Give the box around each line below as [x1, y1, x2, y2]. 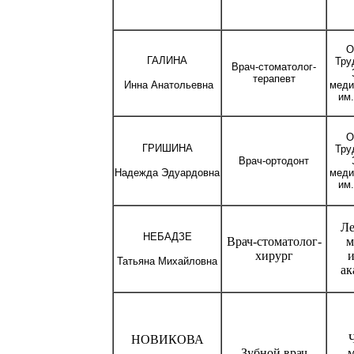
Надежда [115, 166, 161, 179]
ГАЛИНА [147, 54, 187, 66]
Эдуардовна [161, 166, 220, 179]
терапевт [252, 72, 296, 85]
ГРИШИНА [141, 141, 193, 154]
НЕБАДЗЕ [142, 230, 192, 243]
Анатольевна [151, 78, 213, 91]
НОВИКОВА [130, 332, 204, 346]
